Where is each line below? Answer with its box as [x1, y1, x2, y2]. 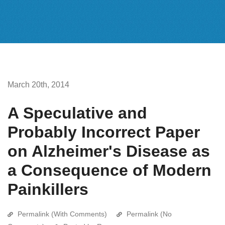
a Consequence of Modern [8, 161, 211, 179]
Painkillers [8, 180, 88, 198]
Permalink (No [127, 209, 172, 218]
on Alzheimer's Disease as [8, 142, 210, 160]
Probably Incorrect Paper [8, 123, 200, 141]
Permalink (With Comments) [18, 209, 107, 218]
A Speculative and [8, 103, 147, 122]
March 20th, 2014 [8, 80, 69, 89]
